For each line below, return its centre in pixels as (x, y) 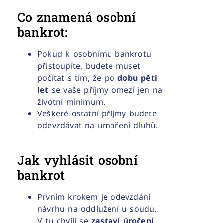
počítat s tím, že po (78, 78)
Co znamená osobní (77, 17)
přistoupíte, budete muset (89, 66)
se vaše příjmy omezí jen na (106, 90)
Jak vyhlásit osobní (78, 160)
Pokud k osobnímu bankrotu (94, 54)
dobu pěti (138, 78)
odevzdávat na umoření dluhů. (98, 126)
